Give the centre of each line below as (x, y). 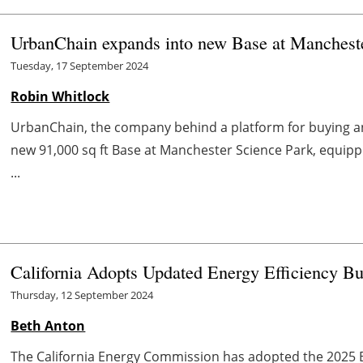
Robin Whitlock (60, 96)
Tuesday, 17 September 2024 (80, 65)
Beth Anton (48, 325)
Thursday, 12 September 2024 (82, 295)
